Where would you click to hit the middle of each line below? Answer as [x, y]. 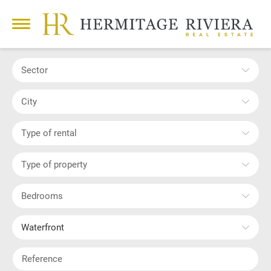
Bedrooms [45, 196]
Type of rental [52, 133]
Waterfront [47, 227]
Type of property [57, 164]
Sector [37, 70]
